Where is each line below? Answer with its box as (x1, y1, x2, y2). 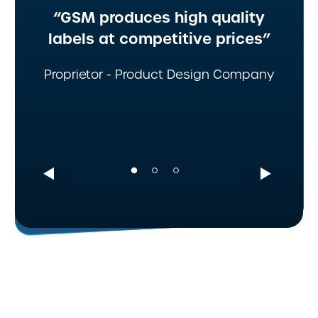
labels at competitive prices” (48, 29, 270, 49)
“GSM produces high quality (53, 8, 265, 28)
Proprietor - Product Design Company (44, 67, 275, 83)
